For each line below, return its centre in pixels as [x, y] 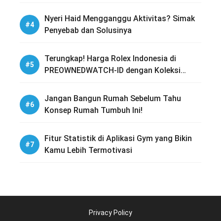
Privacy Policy [110, 212]
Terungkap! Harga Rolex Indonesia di [110, 59]
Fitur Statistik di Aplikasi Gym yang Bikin [118, 139]
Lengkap [60, 82]
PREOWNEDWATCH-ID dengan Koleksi [112, 71]
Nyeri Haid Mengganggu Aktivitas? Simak [120, 19]
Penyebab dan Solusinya [88, 31]
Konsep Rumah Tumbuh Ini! [93, 110]
